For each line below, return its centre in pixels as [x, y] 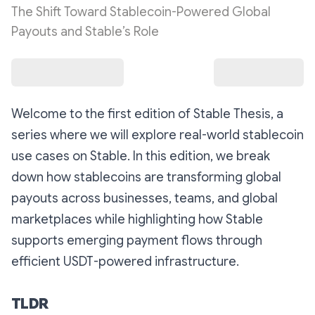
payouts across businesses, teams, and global [144, 199]
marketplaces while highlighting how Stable [137, 220]
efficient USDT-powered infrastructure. [125, 262]
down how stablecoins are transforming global [146, 178]
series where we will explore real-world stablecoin [157, 135]
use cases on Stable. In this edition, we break [141, 156]
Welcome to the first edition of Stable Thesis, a [147, 114]
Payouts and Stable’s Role [85, 32]
